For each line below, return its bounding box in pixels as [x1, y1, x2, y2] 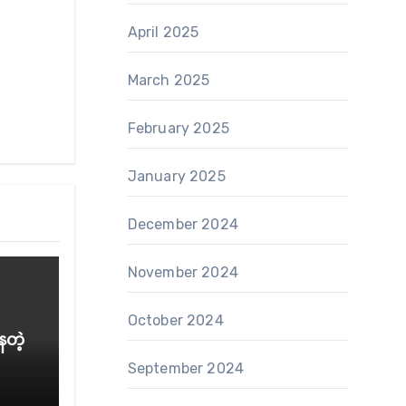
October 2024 [127, 312, 224, 329]
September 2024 [127, 360, 245, 377]
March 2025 [127, 72, 210, 89]
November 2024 [127, 264, 239, 281]
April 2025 [127, 24, 199, 41]
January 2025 [127, 168, 226, 185]
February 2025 [127, 120, 230, 137]
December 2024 [127, 216, 239, 233]
